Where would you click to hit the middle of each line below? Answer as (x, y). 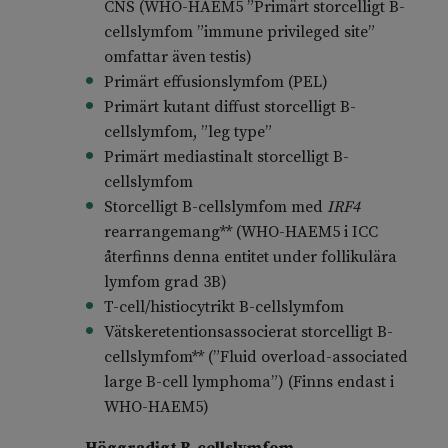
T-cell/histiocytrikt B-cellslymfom (223, 307)
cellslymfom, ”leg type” (187, 132)
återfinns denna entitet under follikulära (250, 257)
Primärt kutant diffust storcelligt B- (229, 107)
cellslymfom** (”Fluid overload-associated (255, 357)
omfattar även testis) (177, 57)
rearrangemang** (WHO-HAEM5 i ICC (240, 232)
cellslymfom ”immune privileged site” (239, 32)
